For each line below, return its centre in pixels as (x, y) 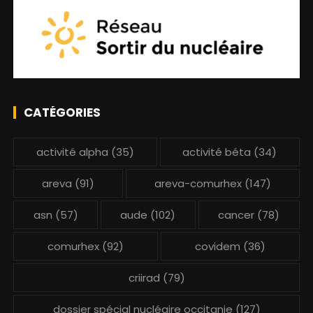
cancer (236, 214)
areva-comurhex (198, 183)
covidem (217, 246)
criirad (144, 277)
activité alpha (72, 152)
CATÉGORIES (63, 112)
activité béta (217, 152)
